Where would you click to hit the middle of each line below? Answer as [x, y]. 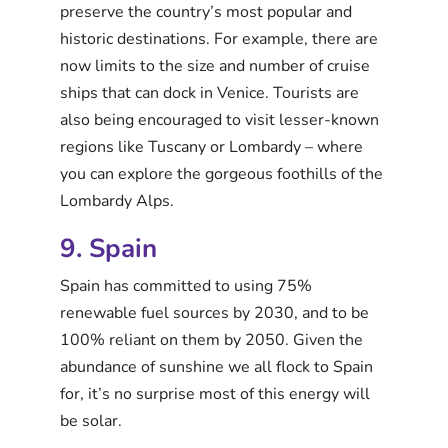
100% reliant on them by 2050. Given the [211, 340]
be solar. [91, 421]
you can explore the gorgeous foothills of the [221, 174]
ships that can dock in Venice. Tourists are [209, 93]
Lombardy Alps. [117, 201]
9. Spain [108, 249]
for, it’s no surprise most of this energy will [215, 394]
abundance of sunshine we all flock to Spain [216, 367]
